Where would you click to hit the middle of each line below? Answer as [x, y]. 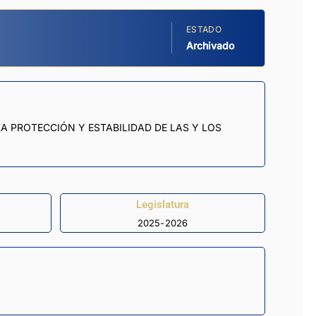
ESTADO [204, 30]
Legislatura [163, 204]
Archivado [210, 46]
